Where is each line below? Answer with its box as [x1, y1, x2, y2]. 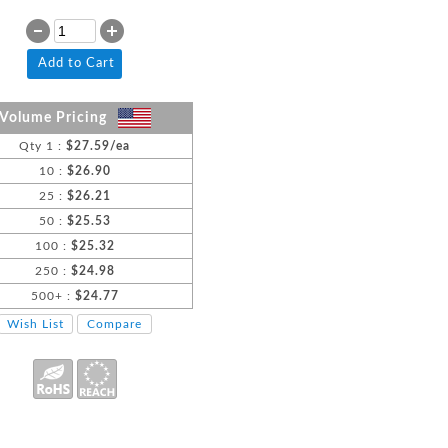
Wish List [6, 318, 64, 330]
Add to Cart [38, 57, 116, 70]
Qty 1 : [19, 140, 67, 152]
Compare [86, 318, 142, 330]
